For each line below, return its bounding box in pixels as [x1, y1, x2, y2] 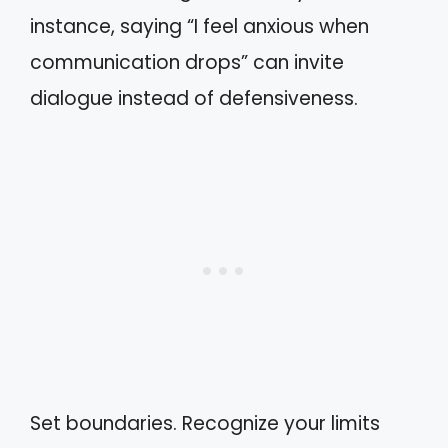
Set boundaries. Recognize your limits [30, 409, 380, 437]
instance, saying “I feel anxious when [30, 13, 369, 40]
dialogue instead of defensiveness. [30, 85, 358, 112]
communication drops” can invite [30, 49, 344, 76]
